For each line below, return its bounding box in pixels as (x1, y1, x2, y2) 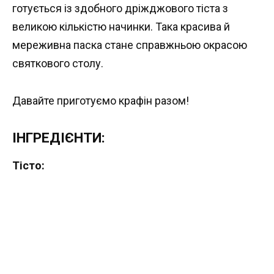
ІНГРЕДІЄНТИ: (12, 129, 105, 146)
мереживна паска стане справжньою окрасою (12, 39, 247, 52)
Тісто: (12, 158, 45, 172)
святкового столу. (12, 57, 103, 70)
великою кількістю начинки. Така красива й (12, 20, 230, 34)
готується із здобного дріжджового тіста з (12, 2, 228, 15)
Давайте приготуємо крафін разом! (12, 94, 189, 108)
